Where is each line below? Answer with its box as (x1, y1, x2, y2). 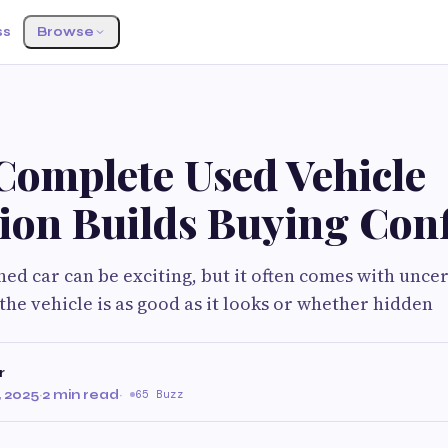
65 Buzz (135, 387, 184, 401)
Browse (37, 24, 94, 40)
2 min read (42, 386, 119, 403)
